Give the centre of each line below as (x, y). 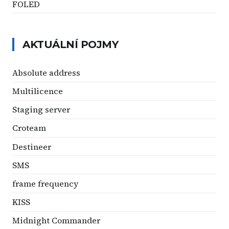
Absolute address (46, 72)
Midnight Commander (56, 221)
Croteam (29, 128)
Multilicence (38, 91)
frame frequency (45, 184)
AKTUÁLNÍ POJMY (70, 45)
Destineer (32, 146)
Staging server (41, 110)
